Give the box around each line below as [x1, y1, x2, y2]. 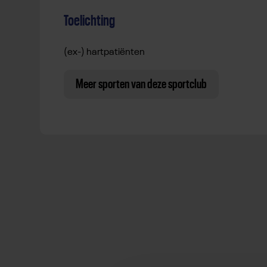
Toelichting [64, 13, 115, 29]
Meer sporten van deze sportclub [76, 77, 207, 91]
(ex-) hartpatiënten [64, 48, 145, 58]
